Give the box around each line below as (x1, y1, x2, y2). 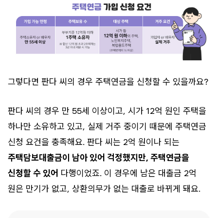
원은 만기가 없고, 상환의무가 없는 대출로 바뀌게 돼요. (8, 183, 200, 194)
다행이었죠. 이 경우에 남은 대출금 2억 (58, 167, 197, 178)
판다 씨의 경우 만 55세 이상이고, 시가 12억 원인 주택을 (8, 105, 206, 116)
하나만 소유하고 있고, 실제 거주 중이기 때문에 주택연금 (8, 121, 206, 131)
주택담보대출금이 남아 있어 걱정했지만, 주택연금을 (8, 152, 189, 163)
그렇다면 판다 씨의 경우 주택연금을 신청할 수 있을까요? (8, 76, 208, 87)
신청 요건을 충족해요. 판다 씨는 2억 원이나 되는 (8, 136, 180, 147)
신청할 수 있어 (8, 167, 58, 178)
